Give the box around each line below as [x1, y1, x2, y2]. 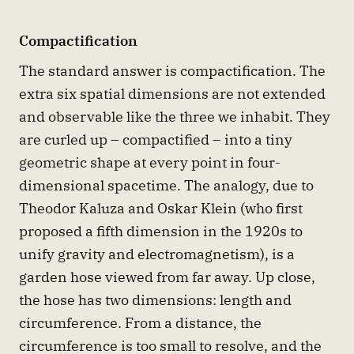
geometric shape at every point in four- [19, 153, 281, 172]
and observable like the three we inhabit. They [19, 107, 330, 126]
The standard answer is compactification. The [19, 61, 326, 81]
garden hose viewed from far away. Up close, [19, 267, 315, 287]
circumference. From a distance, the [19, 313, 262, 333]
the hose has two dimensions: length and [19, 290, 292, 310]
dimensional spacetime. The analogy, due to [19, 175, 314, 195]
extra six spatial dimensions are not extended [19, 84, 326, 104]
